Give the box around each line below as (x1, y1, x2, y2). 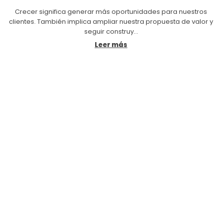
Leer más (95, 40, 127, 50)
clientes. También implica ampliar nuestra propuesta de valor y (9, 17, 213, 27)
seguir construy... (84, 27, 138, 37)
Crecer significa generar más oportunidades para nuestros (15, 7, 207, 17)
